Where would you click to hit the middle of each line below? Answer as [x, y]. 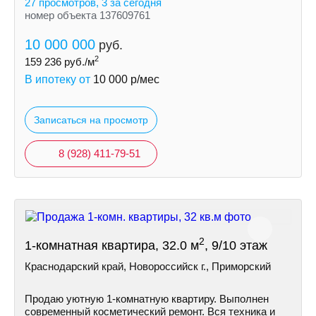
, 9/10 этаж [236, 245]
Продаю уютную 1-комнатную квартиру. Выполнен [147, 299]
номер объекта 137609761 [87, 15]
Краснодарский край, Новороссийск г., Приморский [148, 266]
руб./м [78, 62]
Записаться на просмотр [91, 120]
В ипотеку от [59, 79]
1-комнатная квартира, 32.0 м [112, 245]
